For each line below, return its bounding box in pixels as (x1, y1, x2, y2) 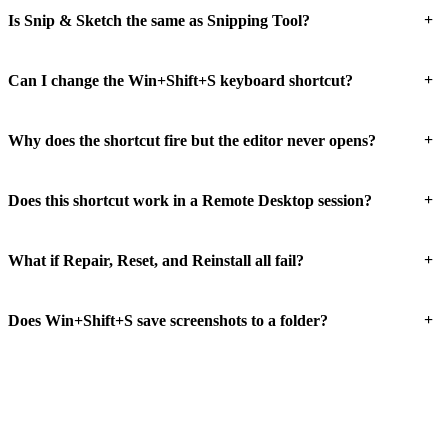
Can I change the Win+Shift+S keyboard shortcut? (8, 71, 353, 89)
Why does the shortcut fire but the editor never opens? (8, 131, 376, 149)
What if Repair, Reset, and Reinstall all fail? (8, 251, 304, 269)
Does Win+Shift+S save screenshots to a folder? (8, 311, 328, 329)
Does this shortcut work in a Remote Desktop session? (8, 191, 372, 209)
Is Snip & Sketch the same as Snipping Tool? (8, 11, 310, 29)
